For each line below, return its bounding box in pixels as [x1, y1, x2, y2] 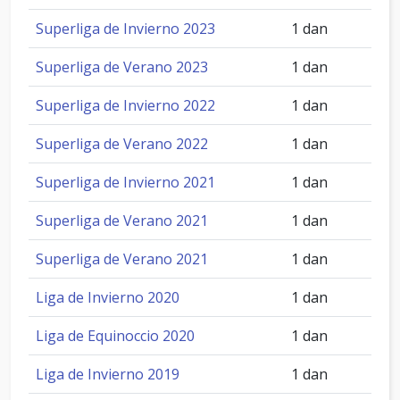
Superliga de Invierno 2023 [36, 19, 215, 38]
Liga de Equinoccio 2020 [36, 326, 195, 346]
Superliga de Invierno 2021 [36, 172, 215, 192]
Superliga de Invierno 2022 [36, 96, 215, 115]
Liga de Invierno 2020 [36, 287, 179, 307]
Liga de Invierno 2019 [36, 364, 179, 384]
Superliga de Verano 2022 [36, 134, 208, 154]
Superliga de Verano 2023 [36, 57, 208, 77]
